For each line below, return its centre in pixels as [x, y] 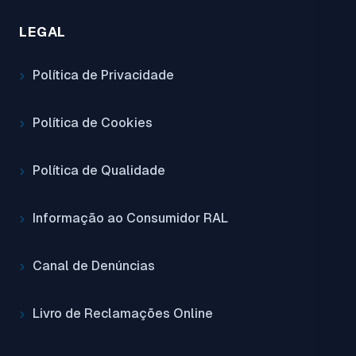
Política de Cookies [93, 123]
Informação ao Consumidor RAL [130, 219]
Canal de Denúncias [94, 266]
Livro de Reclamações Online [123, 314]
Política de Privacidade [103, 75]
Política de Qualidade [99, 171]
